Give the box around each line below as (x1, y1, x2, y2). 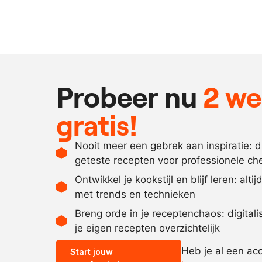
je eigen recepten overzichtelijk (75, 222, 220, 234)
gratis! (56, 107, 137, 142)
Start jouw (70, 246, 113, 257)
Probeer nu (56, 79, 203, 113)
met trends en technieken (75, 188, 195, 200)
